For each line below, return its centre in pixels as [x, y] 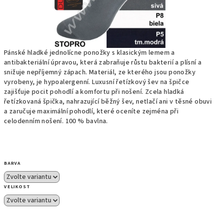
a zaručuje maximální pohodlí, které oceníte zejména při [91, 111]
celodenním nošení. [35, 121]
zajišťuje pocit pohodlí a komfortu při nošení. [75, 92]
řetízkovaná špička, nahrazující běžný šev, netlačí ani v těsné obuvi [108, 102]
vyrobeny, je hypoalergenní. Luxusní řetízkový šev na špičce [97, 82]
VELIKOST [17, 187]
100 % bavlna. [87, 121]
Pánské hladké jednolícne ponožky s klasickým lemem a [89, 53]
